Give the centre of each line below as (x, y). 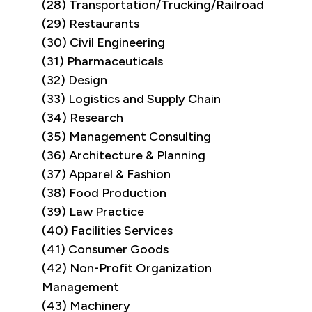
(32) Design (75, 80)
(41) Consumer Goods (105, 250)
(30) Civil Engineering (103, 43)
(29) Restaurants (91, 24)
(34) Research (83, 118)
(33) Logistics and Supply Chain (131, 99)
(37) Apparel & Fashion (106, 174)
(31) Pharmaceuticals (102, 62)
